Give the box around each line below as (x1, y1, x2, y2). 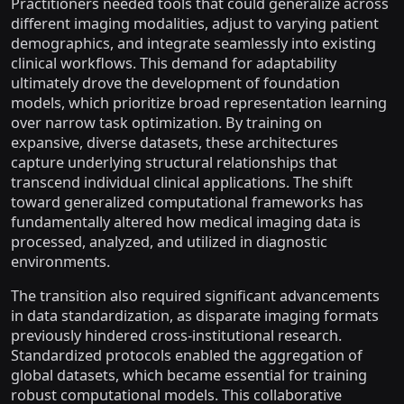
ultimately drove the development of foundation (11, 73, 340, 93)
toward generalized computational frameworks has (11, 192, 363, 212)
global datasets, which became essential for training (11, 365, 367, 385)
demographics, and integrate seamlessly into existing (11, 33, 376, 53)
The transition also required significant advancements (11, 286, 380, 306)
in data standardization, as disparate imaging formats (11, 306, 379, 326)
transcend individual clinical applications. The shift (11, 172, 353, 192)
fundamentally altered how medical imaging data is (11, 212, 361, 232)
